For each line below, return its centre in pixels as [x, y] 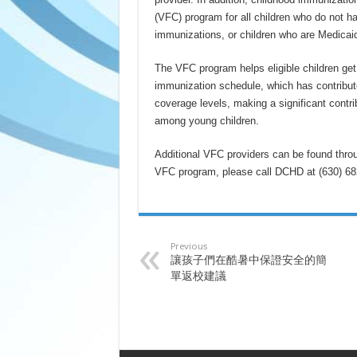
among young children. [206, 121]
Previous [188, 246]
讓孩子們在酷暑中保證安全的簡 [248, 259]
